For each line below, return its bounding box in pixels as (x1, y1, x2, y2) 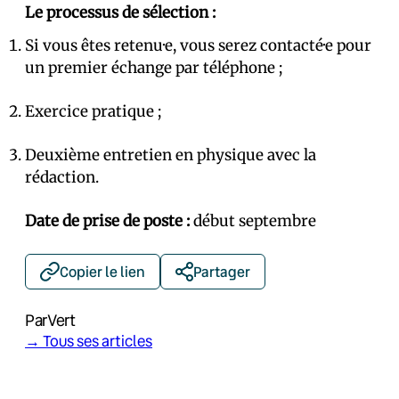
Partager (193, 262, 250, 281)
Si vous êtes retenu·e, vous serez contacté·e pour (25, 36, 371, 55)
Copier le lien (60, 262, 145, 281)
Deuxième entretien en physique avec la (25, 145, 316, 165)
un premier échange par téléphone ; (25, 58, 282, 77)
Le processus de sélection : (25, 3, 216, 22)
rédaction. (25, 167, 99, 187)
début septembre (190, 211, 316, 231)
